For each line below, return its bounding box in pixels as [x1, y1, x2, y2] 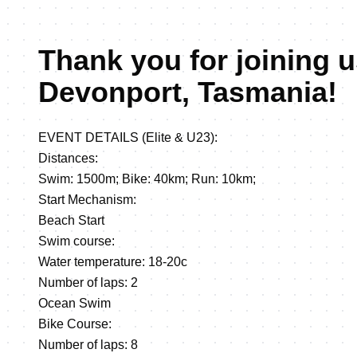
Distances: [38, 151, 98, 165]
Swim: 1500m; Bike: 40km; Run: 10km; [38, 172, 256, 186]
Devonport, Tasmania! [38, 76, 337, 108]
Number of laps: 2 [38, 276, 138, 289]
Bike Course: [38, 317, 112, 331]
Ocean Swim [38, 296, 111, 310]
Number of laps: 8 [38, 338, 138, 351]
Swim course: [38, 234, 115, 248]
